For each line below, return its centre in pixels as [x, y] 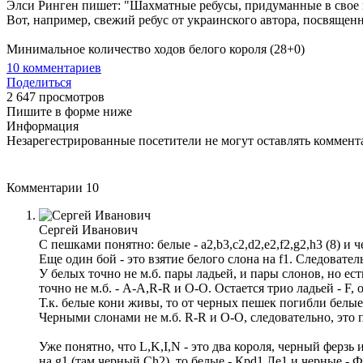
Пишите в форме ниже [69, 111]
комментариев [60, 67]
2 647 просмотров [56, 96]
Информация [43, 126]
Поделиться [39, 82]
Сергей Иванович [88, 229]
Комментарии [46, 187]
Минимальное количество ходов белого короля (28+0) [156, 49]
